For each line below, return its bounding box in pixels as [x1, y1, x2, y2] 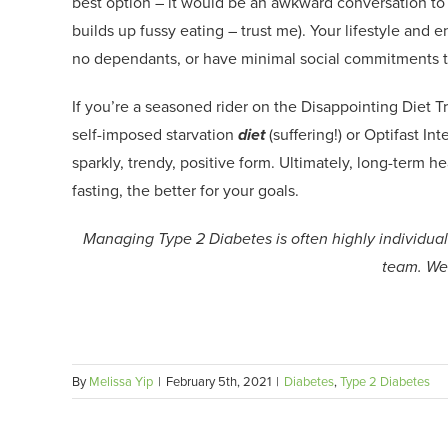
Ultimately [275, 150, 349, 174]
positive [176, 150, 235, 174]
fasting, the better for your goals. [72, 178, 303, 202]
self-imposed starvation [72, 122, 238, 146]
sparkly [72, 150, 120, 174]
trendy [124, 150, 172, 174]
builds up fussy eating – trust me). [72, 18, 310, 42]
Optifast [364, 122, 419, 146]
